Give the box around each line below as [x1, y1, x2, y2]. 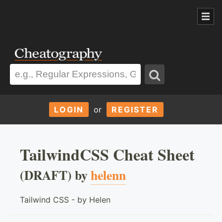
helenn [91, 165, 126, 184]
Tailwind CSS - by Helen [20, 194, 111, 205]
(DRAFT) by [20, 165, 91, 184]
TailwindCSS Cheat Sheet [20, 142, 195, 166]
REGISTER [111, 104, 159, 114]
